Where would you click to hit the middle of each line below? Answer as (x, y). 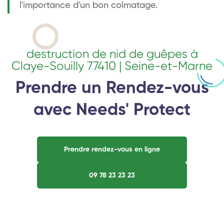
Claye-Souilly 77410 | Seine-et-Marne (112, 66)
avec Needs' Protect (112, 110)
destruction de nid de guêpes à (112, 54)
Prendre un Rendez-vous (112, 88)
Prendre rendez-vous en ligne (112, 149)
